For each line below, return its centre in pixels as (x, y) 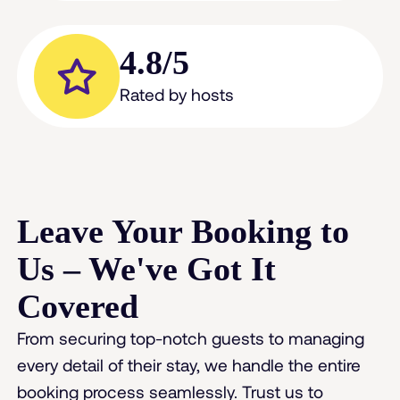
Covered (78, 307)
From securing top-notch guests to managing (191, 338)
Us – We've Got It (147, 269)
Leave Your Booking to (183, 232)
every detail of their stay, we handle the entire (189, 365)
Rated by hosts (176, 95)
